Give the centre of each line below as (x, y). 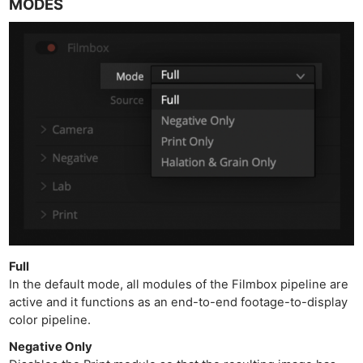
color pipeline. (50, 320)
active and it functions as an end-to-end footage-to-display (179, 303)
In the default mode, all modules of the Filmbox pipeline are (179, 285)
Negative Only (51, 347)
